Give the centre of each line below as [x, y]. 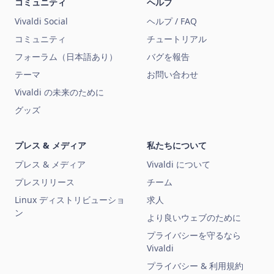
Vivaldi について [179, 165]
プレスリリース [45, 182]
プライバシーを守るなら [194, 235]
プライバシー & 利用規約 [195, 266]
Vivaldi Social [41, 21]
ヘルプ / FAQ [172, 21]
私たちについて [177, 146]
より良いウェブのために [194, 218]
